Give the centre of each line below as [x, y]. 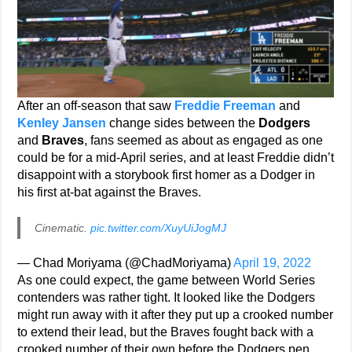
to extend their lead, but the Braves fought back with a [166, 332]
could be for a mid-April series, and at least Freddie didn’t [176, 158]
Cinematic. [63, 228]
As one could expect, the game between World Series [167, 280]
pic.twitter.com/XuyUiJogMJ [159, 228]
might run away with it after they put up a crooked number [176, 315]
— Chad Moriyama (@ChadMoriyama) [126, 263]
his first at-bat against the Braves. [110, 192]
